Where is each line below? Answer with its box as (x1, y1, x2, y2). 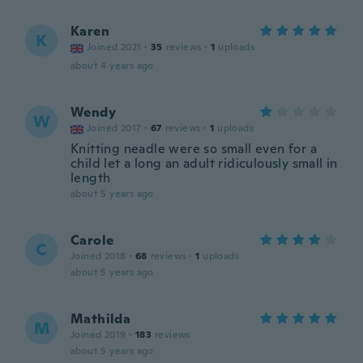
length (70, 169, 111, 186)
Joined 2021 (87, 41, 142, 53)
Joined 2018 (70, 250, 126, 263)
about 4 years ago (70, 59, 154, 72)
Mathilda (70, 310, 131, 327)
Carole (70, 232, 114, 249)
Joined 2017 (87, 122, 142, 135)
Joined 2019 (70, 328, 126, 341)
